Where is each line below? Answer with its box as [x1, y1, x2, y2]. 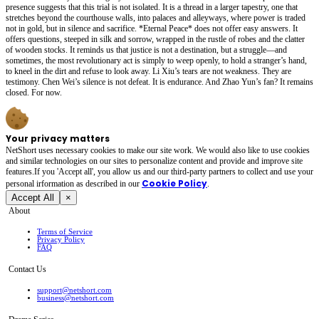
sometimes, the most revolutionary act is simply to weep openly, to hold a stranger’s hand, [6, 55, 307, 66]
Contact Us [9, 263, 46, 274]
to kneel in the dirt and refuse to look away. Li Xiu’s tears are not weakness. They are [6, 66, 291, 76]
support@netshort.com [37, 286, 112, 295]
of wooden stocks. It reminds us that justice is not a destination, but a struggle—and [6, 44, 287, 55]
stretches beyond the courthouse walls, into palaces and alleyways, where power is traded [6, 12, 305, 23]
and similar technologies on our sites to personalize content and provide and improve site [6, 155, 303, 166]
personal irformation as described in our [6, 178, 140, 189]
